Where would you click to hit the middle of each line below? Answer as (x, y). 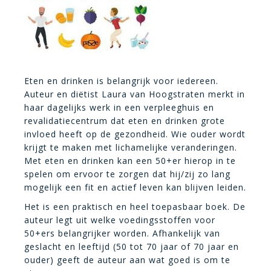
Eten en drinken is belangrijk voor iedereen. (121, 81)
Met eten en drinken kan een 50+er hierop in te (130, 161)
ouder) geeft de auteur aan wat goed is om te (127, 260)
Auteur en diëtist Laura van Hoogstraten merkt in (135, 94)
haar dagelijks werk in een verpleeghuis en (119, 107)
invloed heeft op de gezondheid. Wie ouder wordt (135, 134)
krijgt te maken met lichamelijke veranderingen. (131, 147)
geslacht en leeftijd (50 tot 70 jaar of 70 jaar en (132, 247)
